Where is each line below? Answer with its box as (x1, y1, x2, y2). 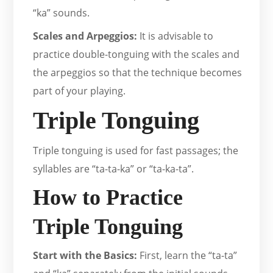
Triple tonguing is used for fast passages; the (33, 144, 239, 158)
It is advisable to (140, 29, 214, 43)
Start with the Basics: (33, 249, 138, 263)
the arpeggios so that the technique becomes (33, 66, 243, 80)
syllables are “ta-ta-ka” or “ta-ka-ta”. (33, 162, 194, 176)
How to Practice (33, 185, 183, 210)
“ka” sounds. (33, 6, 90, 20)
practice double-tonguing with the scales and (33, 48, 240, 62)
